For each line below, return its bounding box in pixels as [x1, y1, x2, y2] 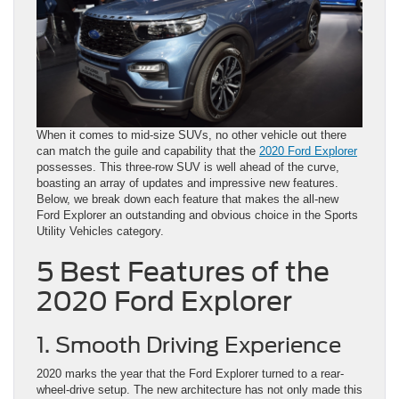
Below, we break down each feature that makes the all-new [37, 192, 338, 207]
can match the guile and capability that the [37, 144, 259, 159]
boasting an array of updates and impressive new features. [37, 176, 338, 191]
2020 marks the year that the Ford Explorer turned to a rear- [37, 367, 344, 381]
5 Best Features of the [37, 256, 330, 289]
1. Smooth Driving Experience [37, 332, 341, 359]
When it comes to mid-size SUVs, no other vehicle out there [37, 128, 346, 142]
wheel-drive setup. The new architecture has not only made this [37, 383, 362, 397]
